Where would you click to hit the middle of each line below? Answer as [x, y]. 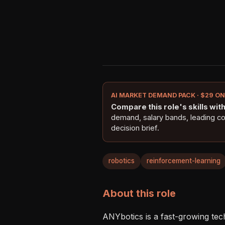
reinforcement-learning [184, 161]
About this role [139, 193]
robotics [122, 161]
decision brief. [135, 128]
